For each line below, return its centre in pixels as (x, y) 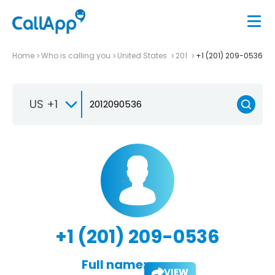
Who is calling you (76, 55)
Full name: (114, 264)
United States (143, 55)
